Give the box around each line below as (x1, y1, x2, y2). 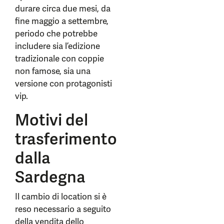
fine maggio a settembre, (15, 15, 108, 26)
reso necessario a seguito (15, 203, 111, 214)
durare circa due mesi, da (15, 3, 110, 14)
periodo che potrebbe (15, 28, 97, 39)
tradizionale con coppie (15, 53, 104, 64)
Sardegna (15, 166, 85, 187)
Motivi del (15, 109, 88, 130)
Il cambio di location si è (15, 191, 106, 202)
